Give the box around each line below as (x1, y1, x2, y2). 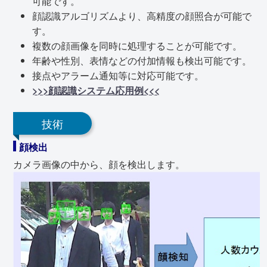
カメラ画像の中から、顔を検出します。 (13, 157, 185, 171)
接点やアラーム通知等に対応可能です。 (32, 69, 204, 83)
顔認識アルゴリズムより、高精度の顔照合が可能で (32, 9, 252, 23)
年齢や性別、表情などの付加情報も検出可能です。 (32, 54, 252, 68)
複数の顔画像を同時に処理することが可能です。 (32, 39, 242, 53)
